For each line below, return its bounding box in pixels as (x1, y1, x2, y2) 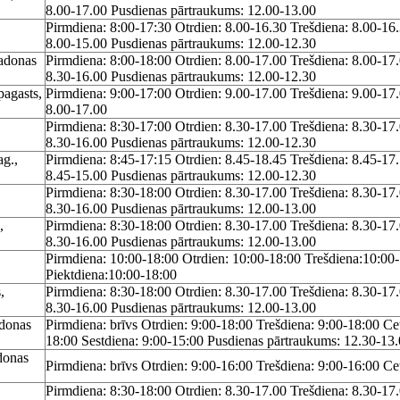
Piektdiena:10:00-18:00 (46, 266, 177, 282)
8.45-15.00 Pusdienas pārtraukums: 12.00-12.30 (46, 167, 316, 183)
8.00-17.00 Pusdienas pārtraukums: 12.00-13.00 (46, 2, 316, 18)
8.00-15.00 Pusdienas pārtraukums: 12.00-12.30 (46, 35, 316, 51)
